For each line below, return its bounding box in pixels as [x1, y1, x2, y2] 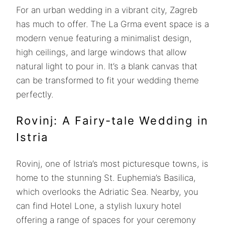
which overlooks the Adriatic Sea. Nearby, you [16, 186, 198, 197]
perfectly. [16, 89, 53, 99]
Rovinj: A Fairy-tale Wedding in [16, 114, 209, 127]
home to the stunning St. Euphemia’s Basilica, [16, 172, 196, 183]
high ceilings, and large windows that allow [16, 47, 187, 57]
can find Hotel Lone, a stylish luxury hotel [16, 200, 181, 211]
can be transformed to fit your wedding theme [16, 75, 199, 85]
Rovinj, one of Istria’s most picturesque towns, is [16, 158, 208, 169]
